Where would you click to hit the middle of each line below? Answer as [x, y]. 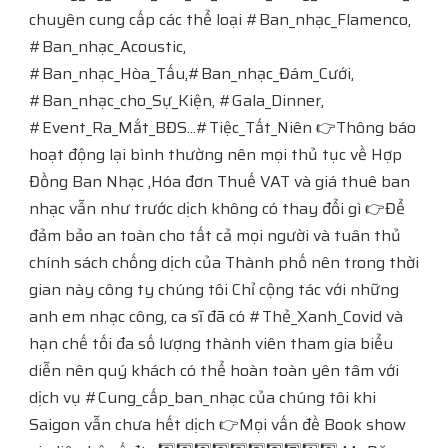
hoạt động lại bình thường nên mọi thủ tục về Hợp [215, 154]
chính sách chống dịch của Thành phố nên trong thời [224, 262]
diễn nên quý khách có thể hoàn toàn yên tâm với [214, 370]
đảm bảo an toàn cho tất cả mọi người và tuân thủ [215, 235]
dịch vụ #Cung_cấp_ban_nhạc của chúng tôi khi [202, 397]
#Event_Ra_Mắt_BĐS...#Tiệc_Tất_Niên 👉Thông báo [222, 127]
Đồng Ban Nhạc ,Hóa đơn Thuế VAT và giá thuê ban [219, 181]
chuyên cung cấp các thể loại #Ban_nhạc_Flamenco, [220, 19]
